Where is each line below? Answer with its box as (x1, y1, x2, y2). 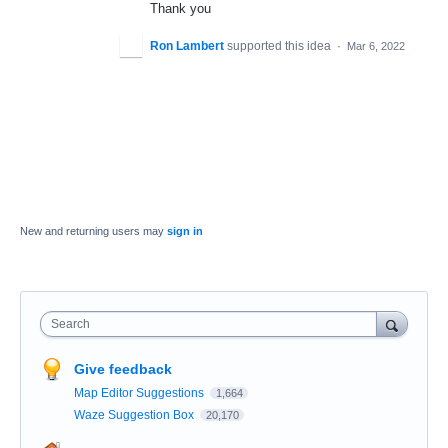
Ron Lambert (150, 39, 224, 54)
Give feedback (74, 361, 172, 378)
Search (51, 317, 90, 332)
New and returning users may (20, 225, 167, 238)
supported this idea (227, 39, 334, 54)
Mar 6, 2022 (347, 40, 405, 53)
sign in (167, 225, 203, 238)
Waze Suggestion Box (74, 408, 197, 423)
